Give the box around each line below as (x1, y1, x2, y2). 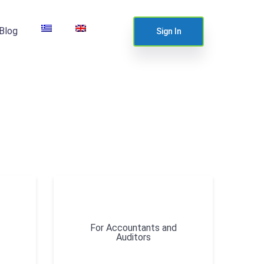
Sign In (156, 27, 181, 37)
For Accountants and (90, 222, 177, 234)
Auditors (115, 232, 151, 243)
